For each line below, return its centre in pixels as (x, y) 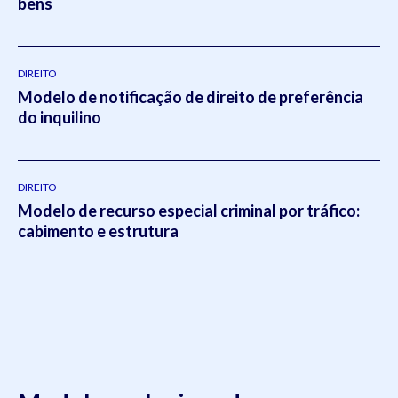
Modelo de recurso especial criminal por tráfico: (189, 211)
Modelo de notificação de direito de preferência (191, 97)
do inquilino (60, 118)
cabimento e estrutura (98, 231)
